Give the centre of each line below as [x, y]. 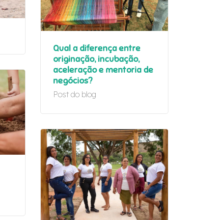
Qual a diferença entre [97, 49]
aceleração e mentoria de [103, 70]
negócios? [73, 81]
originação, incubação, [96, 59]
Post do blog [75, 95]
